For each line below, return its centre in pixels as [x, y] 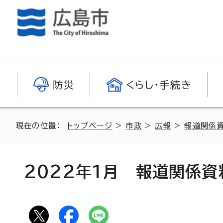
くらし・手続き [159, 85]
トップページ [90, 126]
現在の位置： [42, 126]
